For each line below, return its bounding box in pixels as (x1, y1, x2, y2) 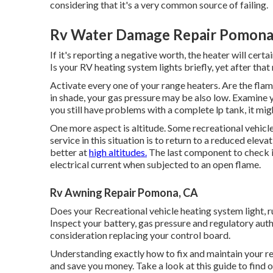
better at (50, 146, 89, 158)
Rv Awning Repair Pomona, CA (50, 186, 198, 199)
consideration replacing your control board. (50, 229, 230, 241)
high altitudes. (89, 146, 147, 158)
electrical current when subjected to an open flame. (50, 158, 261, 170)
